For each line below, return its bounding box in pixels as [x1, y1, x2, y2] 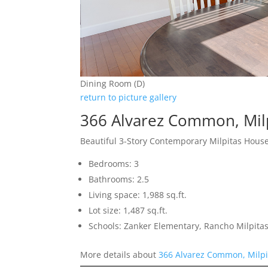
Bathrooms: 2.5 [89, 173, 150, 185]
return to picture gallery [80, 92, 177, 103]
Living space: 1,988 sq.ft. [89, 189, 187, 201]
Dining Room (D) [80, 78, 145, 90]
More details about [80, 249, 159, 261]
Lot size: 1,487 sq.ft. [89, 205, 168, 217]
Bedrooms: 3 [89, 158, 139, 170]
